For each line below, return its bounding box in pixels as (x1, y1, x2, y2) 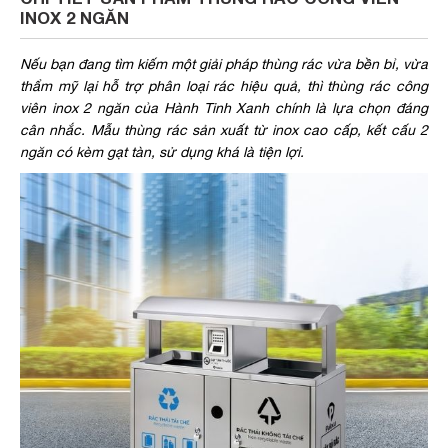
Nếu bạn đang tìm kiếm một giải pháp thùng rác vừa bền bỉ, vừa (20, 55, 428, 72)
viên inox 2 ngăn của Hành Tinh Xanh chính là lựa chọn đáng (20, 99, 428, 116)
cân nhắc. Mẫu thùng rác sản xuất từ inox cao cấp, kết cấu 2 (20, 121, 428, 138)
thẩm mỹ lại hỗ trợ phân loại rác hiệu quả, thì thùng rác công (20, 77, 428, 94)
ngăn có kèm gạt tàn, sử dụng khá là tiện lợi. (20, 143, 304, 160)
